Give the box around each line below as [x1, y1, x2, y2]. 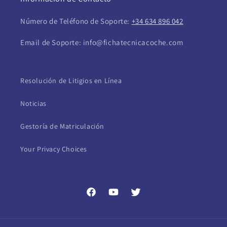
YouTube [107, 193, 136, 202]
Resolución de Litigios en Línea [20, 76, 122, 85]
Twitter [130, 193, 154, 202]
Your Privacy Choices [20, 144, 87, 154]
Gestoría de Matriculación [20, 122, 104, 131]
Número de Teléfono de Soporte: [20, 16, 132, 26]
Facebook [85, 193, 117, 202]
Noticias [20, 99, 47, 108]
